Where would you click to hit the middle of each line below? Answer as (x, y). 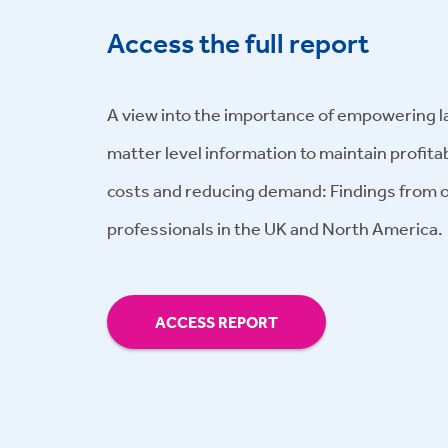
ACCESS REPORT (216, 322)
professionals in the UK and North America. (275, 228)
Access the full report (238, 44)
